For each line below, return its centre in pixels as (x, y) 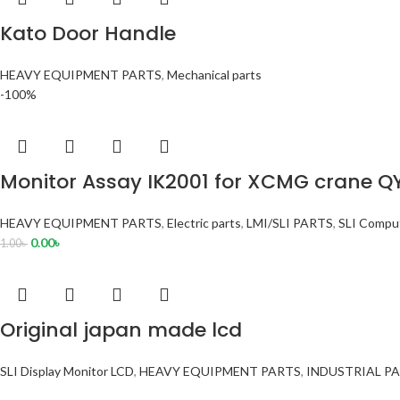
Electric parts (204, 223)
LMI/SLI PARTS (290, 223)
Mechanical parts (214, 75)
